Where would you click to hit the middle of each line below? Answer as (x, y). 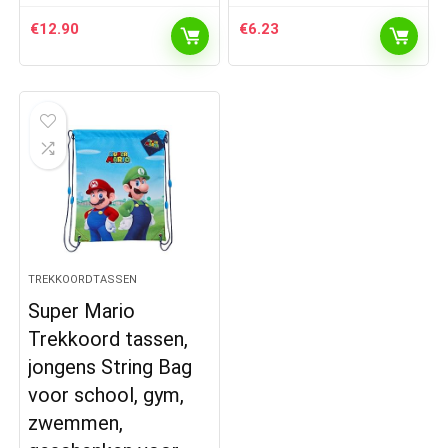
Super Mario (82, 311)
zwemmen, (76, 423)
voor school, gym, (106, 395)
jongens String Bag (110, 367)
